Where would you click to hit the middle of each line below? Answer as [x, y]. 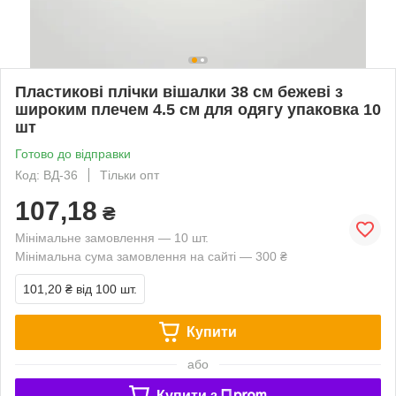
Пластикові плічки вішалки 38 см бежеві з [179, 91]
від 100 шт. [107, 289]
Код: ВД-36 [46, 175]
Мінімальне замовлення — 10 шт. [112, 237]
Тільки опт [129, 175]
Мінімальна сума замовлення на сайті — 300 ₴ [151, 256]
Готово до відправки [73, 153]
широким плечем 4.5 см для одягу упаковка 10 [198, 109]
